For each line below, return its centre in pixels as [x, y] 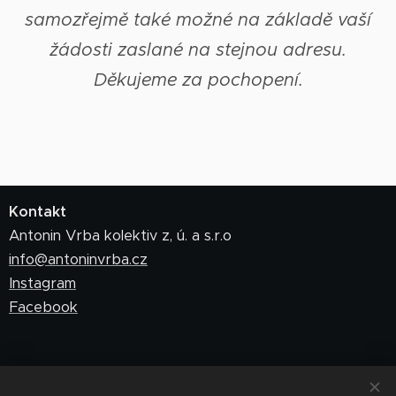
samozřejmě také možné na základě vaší [198, 19]
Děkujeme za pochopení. [198, 80]
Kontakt [38, 212]
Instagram [42, 283]
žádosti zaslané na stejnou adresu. [198, 49]
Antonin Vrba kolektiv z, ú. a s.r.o [120, 236]
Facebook [43, 307]
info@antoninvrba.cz [78, 259]
